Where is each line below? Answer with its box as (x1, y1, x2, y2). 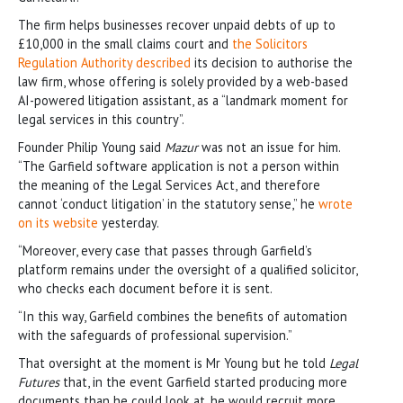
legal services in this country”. (18, 110, 184, 128)
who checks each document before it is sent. (18, 279, 273, 297)
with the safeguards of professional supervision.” (18, 326, 292, 344)
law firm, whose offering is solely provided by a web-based (18, 72, 348, 90)
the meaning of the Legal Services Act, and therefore (18, 175, 320, 193)
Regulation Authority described (18, 53, 191, 71)
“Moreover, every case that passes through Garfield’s (18, 241, 312, 259)
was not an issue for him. (198, 138, 340, 156)
